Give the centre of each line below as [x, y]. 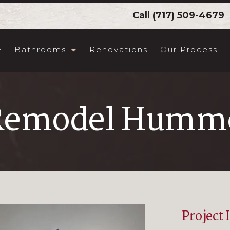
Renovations [119, 50]
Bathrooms [40, 50]
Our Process [189, 50]
